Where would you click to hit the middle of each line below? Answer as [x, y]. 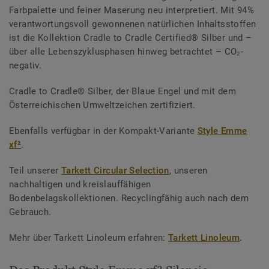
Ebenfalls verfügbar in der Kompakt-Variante [103, 131]
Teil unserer [35, 171]
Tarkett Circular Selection [115, 171]
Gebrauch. [30, 212]
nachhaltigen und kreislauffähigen [80, 185]
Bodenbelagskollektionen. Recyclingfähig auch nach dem [129, 198]
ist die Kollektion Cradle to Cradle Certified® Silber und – [131, 38]
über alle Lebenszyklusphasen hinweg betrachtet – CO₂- [126, 52]
